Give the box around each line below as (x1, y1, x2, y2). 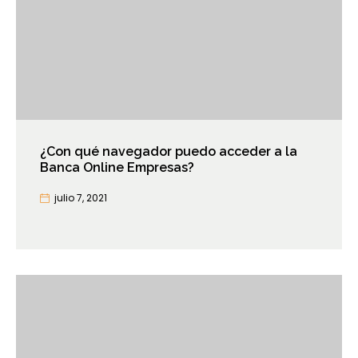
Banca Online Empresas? (40, 160, 194, 176)
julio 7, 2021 (54, 191, 107, 205)
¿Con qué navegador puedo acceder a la (40, 144, 297, 160)
